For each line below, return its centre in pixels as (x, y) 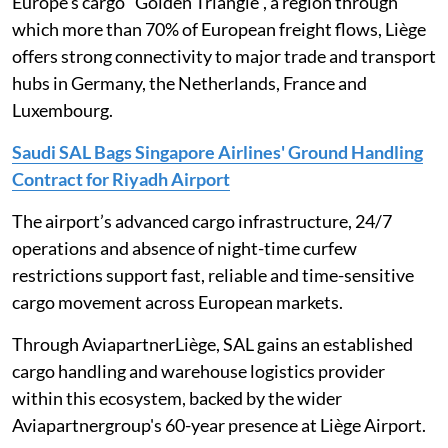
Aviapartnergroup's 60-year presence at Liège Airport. (219, 424)
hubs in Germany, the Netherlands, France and (189, 82)
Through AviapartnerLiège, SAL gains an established (212, 343)
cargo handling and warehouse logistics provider (198, 370)
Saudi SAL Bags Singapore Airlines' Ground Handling (217, 151)
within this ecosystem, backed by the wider (177, 397)
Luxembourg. (62, 109)
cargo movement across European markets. (177, 301)
